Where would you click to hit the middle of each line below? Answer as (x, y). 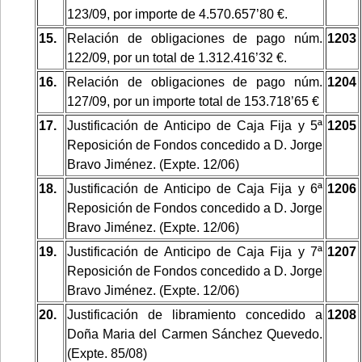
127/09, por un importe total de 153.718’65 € (193, 101)
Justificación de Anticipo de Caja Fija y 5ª (195, 125)
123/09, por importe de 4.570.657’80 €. (177, 14)
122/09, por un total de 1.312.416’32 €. (177, 57)
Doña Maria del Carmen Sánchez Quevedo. (195, 334)
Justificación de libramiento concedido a (195, 314)
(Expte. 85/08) (107, 353)
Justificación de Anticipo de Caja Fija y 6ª (195, 188)
